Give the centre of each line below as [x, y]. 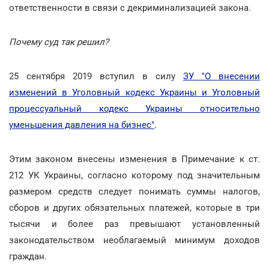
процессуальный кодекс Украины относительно [134, 109]
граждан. [28, 256]
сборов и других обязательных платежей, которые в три [134, 208]
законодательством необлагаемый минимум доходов [134, 240]
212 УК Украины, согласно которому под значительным [134, 175]
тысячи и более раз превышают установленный [134, 224]
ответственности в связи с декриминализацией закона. [130, 8]
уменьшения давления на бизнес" [82, 125]
